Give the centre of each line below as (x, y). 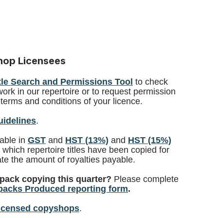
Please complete (145, 179)
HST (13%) (87, 140)
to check (152, 82)
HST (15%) (150, 140)
